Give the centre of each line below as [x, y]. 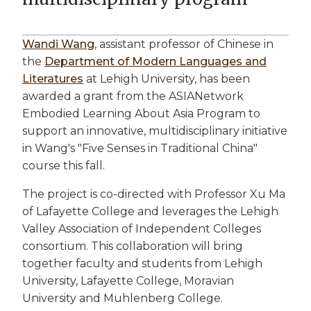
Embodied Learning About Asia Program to [141, 113]
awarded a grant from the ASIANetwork [133, 96]
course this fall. [64, 165]
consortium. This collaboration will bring [133, 246]
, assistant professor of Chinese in [184, 44]
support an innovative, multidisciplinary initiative [155, 131]
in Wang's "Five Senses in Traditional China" [140, 148]
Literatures [53, 78]
